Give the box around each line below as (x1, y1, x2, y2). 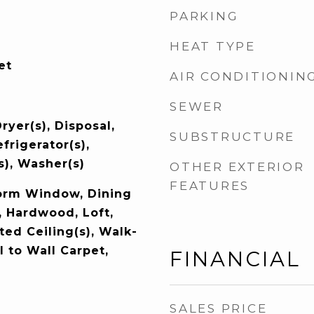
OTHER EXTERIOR (170, 160, 305, 174)
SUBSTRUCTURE (170, 130, 295, 144)
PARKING (170, 9, 239, 23)
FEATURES (170, 179, 250, 193)
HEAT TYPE (170, 39, 256, 53)
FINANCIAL (170, 247, 301, 271)
